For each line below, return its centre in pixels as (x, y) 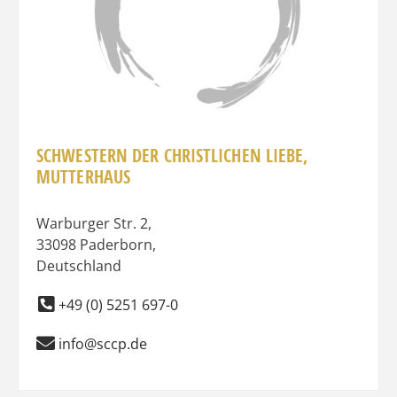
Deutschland (79, 265)
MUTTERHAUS (83, 176)
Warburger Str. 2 (92, 223)
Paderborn (116, 244)
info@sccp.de (103, 343)
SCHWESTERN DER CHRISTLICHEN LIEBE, (172, 155)
